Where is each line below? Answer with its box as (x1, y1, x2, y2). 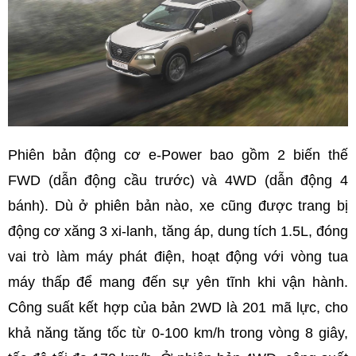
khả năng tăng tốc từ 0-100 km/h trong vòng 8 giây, (8, 324, 348, 341)
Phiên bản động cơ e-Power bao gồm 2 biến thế (8, 146, 348, 163)
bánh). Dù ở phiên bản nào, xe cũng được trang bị (8, 197, 348, 214)
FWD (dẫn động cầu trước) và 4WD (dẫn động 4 (8, 172, 348, 188)
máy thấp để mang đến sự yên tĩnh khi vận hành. (8, 273, 348, 290)
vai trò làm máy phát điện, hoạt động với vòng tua (8, 248, 348, 265)
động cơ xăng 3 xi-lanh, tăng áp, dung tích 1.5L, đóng (8, 222, 348, 239)
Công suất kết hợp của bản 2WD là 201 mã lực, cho (8, 299, 348, 315)
